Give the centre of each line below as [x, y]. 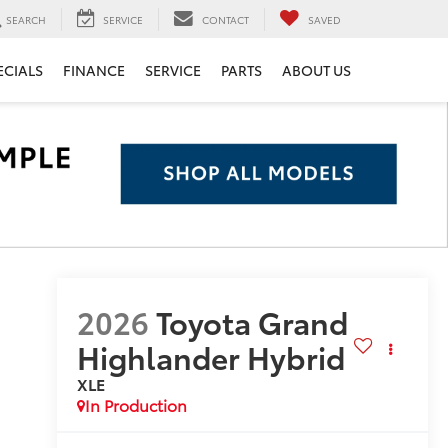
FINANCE [94, 70]
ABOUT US [316, 70]
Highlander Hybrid [210, 356]
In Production [135, 404]
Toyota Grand [251, 321]
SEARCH [26, 19]
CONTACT [225, 19]
